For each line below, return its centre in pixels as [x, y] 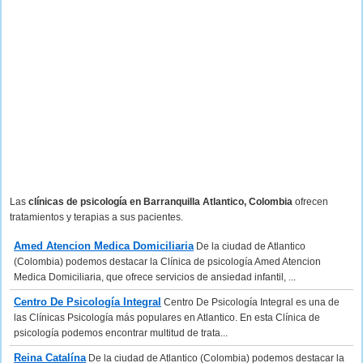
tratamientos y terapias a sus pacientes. [96, 217]
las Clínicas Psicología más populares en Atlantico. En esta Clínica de [167, 318]
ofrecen [310, 202]
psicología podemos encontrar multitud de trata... [121, 333]
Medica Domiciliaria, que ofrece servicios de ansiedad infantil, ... [155, 277]
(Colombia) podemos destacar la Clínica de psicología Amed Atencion [167, 262]
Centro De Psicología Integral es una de [250, 302]
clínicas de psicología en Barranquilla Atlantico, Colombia [160, 202]
